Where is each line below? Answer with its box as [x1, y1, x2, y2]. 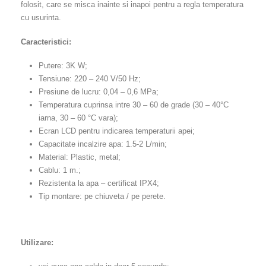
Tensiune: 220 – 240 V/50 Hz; [38, 74, 141, 84]
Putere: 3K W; [38, 61, 87, 71]
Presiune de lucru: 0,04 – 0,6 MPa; [38, 87, 159, 97]
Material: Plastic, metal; [38, 153, 121, 162]
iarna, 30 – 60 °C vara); [38, 113, 118, 123]
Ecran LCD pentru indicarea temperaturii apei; [38, 126, 195, 136]
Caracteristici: [21, 37, 71, 46]
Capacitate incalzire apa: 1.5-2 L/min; [38, 140, 167, 149]
